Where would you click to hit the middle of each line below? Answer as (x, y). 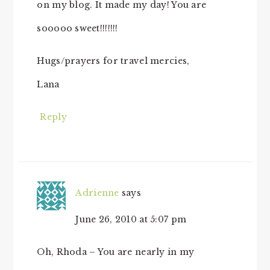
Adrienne (97, 193)
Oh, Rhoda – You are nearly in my (116, 252)
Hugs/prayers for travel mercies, (113, 61)
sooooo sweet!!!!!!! (77, 28)
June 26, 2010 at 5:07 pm (131, 219)
